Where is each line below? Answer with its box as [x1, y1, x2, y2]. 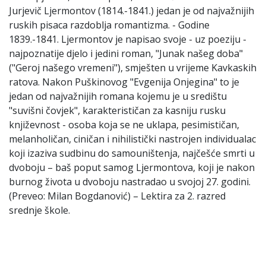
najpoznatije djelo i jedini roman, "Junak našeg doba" [9, 47, 243, 61]
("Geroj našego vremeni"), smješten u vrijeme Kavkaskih [9, 61, 256, 75]
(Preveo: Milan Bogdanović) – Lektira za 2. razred [9, 189, 226, 203]
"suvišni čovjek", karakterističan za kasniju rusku [9, 104, 226, 118]
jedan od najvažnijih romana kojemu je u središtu [9, 90, 227, 103]
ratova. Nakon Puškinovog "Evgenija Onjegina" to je [9, 75, 239, 89]
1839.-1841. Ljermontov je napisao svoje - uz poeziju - [9, 33, 246, 46]
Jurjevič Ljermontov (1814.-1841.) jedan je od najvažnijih [9, 4, 254, 18]
